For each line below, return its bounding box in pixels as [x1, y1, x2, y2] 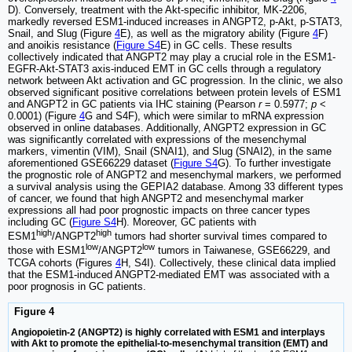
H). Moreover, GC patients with [116, 216, 256, 229]
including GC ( [8, 216, 72, 229]
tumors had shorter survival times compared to [112, 230, 327, 243]
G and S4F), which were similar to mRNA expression [85, 110, 324, 123]
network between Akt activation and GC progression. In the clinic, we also [8, 75, 343, 87]
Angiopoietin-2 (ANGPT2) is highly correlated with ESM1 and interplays [11, 327, 325, 339]
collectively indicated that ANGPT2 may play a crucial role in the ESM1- [8, 51, 335, 64]
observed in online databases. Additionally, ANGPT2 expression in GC [8, 122, 326, 134]
